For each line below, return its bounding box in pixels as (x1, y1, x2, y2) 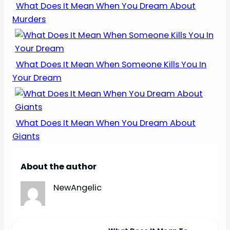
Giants (12, 130, 40, 143)
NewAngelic (53, 181, 102, 194)
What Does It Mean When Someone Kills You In (16, 59, 206, 71)
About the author (21, 160, 97, 172)
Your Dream (12, 72, 62, 84)
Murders (12, 13, 46, 26)
